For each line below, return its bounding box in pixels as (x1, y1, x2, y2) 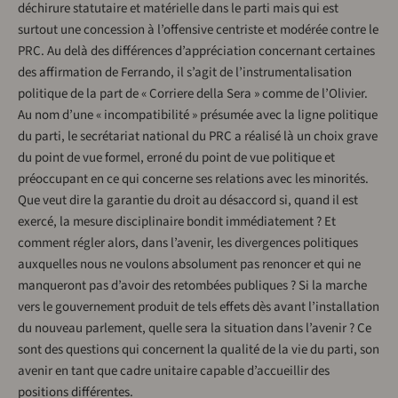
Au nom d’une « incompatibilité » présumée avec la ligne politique (18, 106, 378, 125)
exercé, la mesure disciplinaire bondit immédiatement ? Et (18, 212, 336, 232)
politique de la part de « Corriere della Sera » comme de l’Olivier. (18, 84, 368, 104)
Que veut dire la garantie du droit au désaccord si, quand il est (18, 191, 358, 211)
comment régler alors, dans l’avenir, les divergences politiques (18, 234, 358, 253)
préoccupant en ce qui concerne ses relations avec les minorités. (18, 170, 369, 189)
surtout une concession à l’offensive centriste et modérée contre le (18, 20, 378, 40)
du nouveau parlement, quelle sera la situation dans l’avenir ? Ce (18, 319, 371, 338)
